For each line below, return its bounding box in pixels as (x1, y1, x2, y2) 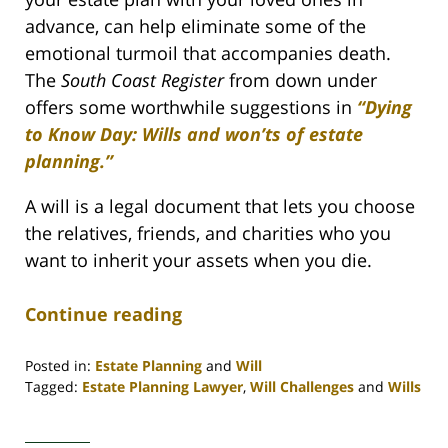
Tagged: (25, 376, 78, 396)
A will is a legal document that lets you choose (25, 193, 415, 218)
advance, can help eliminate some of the (25, 13, 366, 38)
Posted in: (25, 355, 91, 375)
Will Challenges (250, 376, 354, 396)
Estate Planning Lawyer (82, 376, 243, 396)
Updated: (24, 396, 86, 416)
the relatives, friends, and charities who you (25, 220, 391, 245)
